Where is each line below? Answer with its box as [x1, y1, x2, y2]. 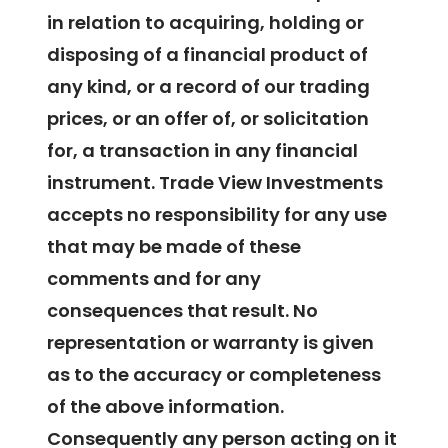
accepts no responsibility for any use [47, 202, 388, 228]
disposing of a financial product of [47, 42, 369, 68]
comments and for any [47, 266, 262, 292]
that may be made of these [47, 234, 302, 260]
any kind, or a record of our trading [47, 74, 371, 100]
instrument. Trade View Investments [47, 170, 384, 196]
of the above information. [47, 394, 285, 420]
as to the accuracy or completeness [47, 362, 382, 388]
